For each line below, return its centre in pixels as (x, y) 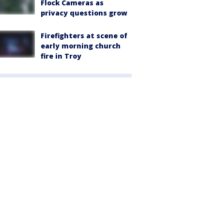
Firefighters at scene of (84, 35)
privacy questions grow (84, 13)
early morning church (81, 46)
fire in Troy (61, 56)
